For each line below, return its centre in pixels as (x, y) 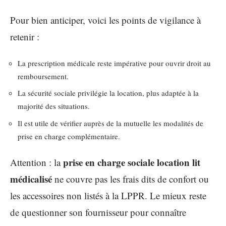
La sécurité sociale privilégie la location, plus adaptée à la (108, 93)
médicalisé (31, 179)
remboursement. (43, 76)
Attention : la (37, 162)
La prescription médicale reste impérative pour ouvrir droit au (114, 63)
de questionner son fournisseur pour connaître (98, 212)
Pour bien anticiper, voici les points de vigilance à (105, 20)
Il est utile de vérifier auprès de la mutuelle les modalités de (110, 123)
